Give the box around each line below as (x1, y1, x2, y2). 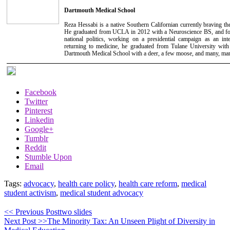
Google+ (25, 124, 53, 133)
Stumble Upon (25, 152, 72, 161)
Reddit (25, 143, 46, 152)
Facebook (25, 87, 56, 97)
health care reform (119, 179, 177, 188)
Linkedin (25, 115, 54, 124)
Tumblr (25, 133, 48, 143)
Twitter (25, 97, 48, 106)
